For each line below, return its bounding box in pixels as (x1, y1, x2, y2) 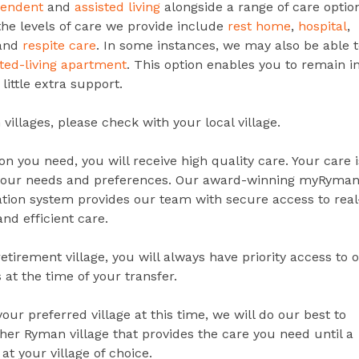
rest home (228, 18, 291, 34)
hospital (298, 18, 347, 34)
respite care (22, 38, 96, 54)
